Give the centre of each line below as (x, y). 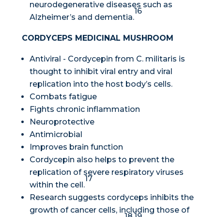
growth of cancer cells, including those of (109, 210)
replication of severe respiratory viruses (106, 172)
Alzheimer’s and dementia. (82, 17)
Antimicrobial (56, 135)
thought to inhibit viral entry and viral (101, 72)
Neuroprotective (62, 122)
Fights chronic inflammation (85, 109)
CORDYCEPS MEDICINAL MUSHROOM (97, 38)
